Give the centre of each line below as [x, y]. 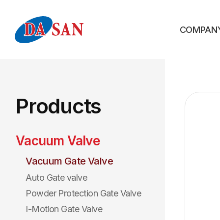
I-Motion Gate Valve [64, 209]
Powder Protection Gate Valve [83, 193]
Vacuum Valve [58, 141]
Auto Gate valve [56, 178]
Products [59, 106]
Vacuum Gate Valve [69, 161]
